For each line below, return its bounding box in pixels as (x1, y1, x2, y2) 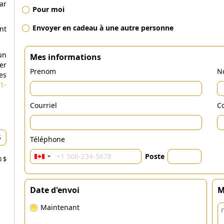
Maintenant (40, 202, 79, 212)
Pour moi (32, 4, 64, 14)
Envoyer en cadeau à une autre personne (32, 23, 173, 32)
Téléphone (30, 134, 65, 144)
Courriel (30, 100, 57, 110)
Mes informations (30, 51, 101, 62)
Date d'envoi (30, 184, 79, 195)
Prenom (30, 66, 56, 76)
